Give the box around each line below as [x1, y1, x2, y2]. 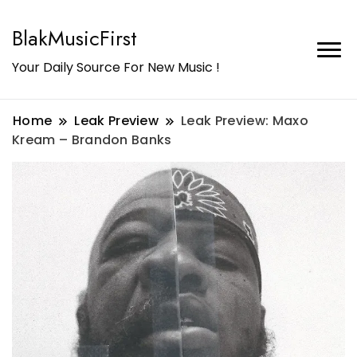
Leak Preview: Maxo [181, 112, 308, 130]
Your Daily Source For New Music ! [12, 58, 220, 76]
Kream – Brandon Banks [12, 131, 172, 149]
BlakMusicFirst [12, 23, 137, 53]
